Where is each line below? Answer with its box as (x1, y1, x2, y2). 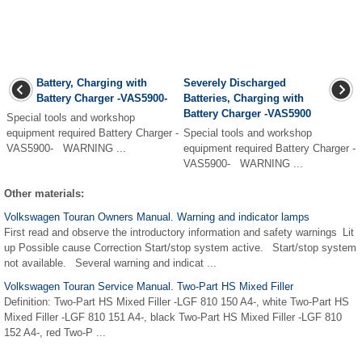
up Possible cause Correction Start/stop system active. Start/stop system (4, 242, 356, 255)
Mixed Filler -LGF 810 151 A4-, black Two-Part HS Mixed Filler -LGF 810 (4, 311, 342, 324)
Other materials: (4, 187, 84, 200)
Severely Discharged (183, 77, 286, 90)
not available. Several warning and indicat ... (4, 257, 217, 270)
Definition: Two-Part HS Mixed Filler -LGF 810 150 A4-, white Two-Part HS (4, 296, 349, 309)
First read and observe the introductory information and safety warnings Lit (4, 226, 354, 239)
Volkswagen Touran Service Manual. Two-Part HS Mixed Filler (4, 280, 293, 293)
